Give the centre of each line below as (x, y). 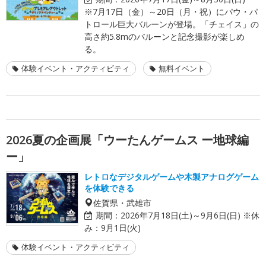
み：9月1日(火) (113, 227)
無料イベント (182, 68)
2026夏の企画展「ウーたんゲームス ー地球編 (127, 140)
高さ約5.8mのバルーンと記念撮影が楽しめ (164, 36)
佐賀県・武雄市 (122, 202)
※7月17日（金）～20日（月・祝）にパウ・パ (171, 11)
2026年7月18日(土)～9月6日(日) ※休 (190, 215)
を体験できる (109, 188)
